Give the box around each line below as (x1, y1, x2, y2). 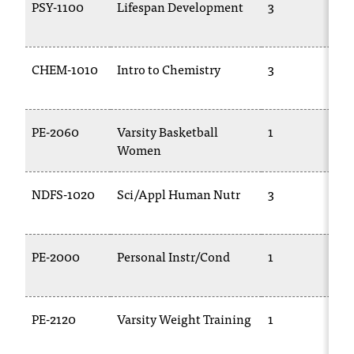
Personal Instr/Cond (117, 246, 230, 266)
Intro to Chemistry (117, 58, 220, 79)
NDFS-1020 (32, 183, 95, 204)
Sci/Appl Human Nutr (117, 183, 240, 204)
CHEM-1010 (32, 58, 98, 79)
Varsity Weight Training (117, 308, 251, 329)
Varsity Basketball (117, 121, 218, 141)
